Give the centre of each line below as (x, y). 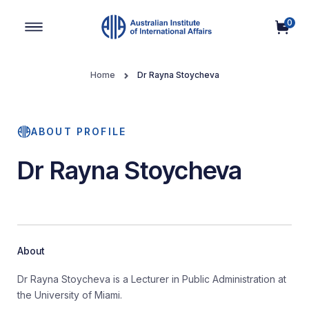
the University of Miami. (70, 295)
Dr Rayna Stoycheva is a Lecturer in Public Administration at (152, 279)
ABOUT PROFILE (79, 131)
